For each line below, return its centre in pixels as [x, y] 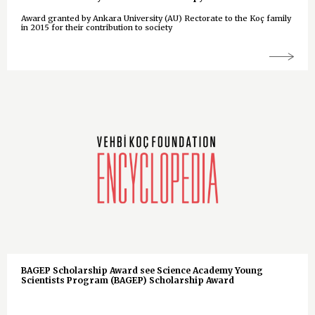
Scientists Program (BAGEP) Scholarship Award [128, 281]
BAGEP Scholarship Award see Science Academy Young [142, 271]
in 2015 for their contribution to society [97, 28]
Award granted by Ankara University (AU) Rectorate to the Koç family [156, 19]
